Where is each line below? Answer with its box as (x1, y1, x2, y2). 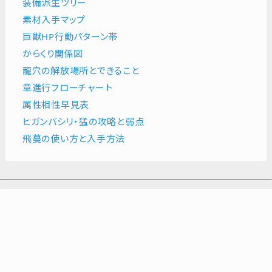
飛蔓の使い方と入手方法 (22, 132, 126, 145)
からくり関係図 (22, 47, 84, 60)
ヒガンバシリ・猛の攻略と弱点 (22, 115, 144, 128)
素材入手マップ (22, 13, 86, 26)
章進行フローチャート (22, 81, 113, 94)
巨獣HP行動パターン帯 (22, 30, 118, 43)
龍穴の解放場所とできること (22, 64, 140, 77)
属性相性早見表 (22, 98, 90, 111)
